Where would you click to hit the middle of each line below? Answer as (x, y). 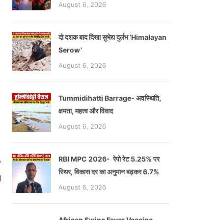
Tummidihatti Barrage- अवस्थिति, (110, 98)
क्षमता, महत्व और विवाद (86, 111)
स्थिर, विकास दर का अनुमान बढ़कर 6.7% (109, 172)
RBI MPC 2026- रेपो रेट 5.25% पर (109, 159)
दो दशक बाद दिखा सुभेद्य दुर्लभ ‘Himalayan (112, 37)
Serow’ (70, 50)
